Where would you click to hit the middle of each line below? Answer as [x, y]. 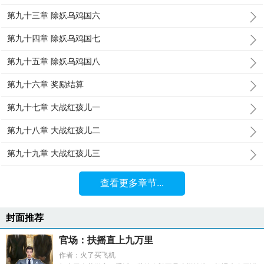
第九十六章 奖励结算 [46, 84]
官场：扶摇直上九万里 [106, 240]
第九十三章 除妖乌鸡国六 [54, 15]
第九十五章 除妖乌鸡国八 [54, 61]
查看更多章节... [132, 183]
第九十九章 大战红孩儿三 [54, 153]
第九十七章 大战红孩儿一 [54, 107]
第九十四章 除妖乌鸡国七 [54, 38]
